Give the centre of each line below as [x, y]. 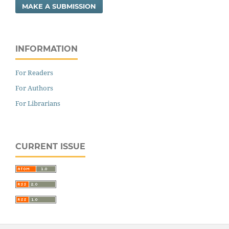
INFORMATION [47, 49]
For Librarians [38, 103]
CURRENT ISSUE [50, 146]
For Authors [34, 88]
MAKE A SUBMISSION [59, 6]
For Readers [34, 73]
